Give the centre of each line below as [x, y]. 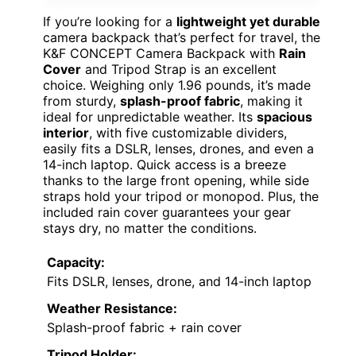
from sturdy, [81, 101]
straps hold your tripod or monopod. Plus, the [181, 196]
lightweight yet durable [248, 21]
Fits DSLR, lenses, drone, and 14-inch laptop [179, 281]
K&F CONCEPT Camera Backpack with [161, 53]
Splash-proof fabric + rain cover [144, 327]
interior [66, 132]
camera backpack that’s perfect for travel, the [182, 37]
